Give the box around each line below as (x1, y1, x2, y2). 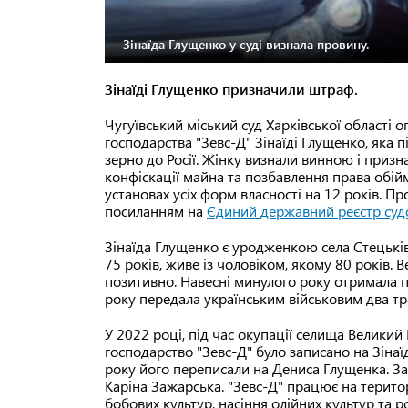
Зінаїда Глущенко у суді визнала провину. (123, 35, 369, 53)
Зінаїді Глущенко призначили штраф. (105, 79, 358, 99)
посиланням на (105, 201, 207, 221)
